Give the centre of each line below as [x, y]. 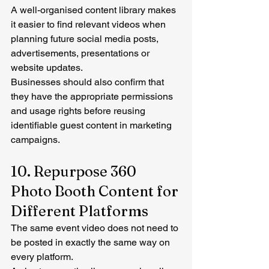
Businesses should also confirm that [89, 82]
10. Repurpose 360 [75, 171]
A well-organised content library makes [95, 10]
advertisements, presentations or [81, 53]
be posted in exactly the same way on [92, 242]
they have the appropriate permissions [93, 96]
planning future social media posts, [86, 38]
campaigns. [35, 139]
